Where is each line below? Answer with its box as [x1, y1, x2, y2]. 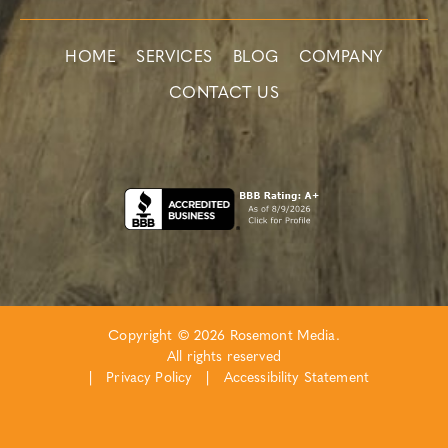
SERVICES [136, 50, 213, 67]
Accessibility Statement [223, 371, 369, 387]
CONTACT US [168, 86, 280, 103]
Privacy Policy [106, 371, 193, 387]
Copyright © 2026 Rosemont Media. [108, 329, 340, 345]
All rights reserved [167, 350, 281, 366]
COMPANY [298, 50, 383, 67]
